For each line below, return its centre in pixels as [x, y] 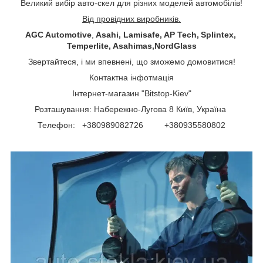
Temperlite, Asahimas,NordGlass [131, 45]
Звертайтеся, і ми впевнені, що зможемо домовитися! [131, 61]
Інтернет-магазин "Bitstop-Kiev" [131, 93]
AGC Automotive [58, 34]
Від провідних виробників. [131, 18]
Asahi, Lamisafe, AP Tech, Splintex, [167, 34]
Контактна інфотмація [131, 77]
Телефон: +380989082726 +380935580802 [131, 125]
